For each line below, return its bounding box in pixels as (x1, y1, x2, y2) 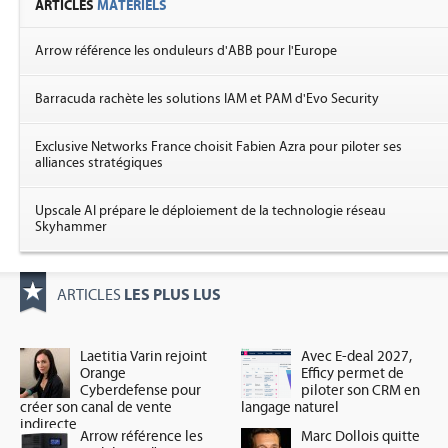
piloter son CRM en (301, 382, 421, 399)
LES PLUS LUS (124, 285, 221, 304)
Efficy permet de (301, 365, 405, 382)
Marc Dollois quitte (301, 428, 421, 445)
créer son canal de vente (20, 399, 172, 416)
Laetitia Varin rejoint (80, 348, 207, 365)
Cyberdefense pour (80, 382, 201, 399)
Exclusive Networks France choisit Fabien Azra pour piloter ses (35, 139, 402, 155)
